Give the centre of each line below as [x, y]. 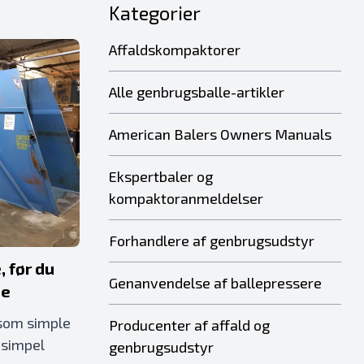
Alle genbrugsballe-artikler [197, 92]
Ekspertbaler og [161, 176]
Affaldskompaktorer [175, 50]
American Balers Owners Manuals [220, 134]
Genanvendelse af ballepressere [215, 283]
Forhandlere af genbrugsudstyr [212, 240]
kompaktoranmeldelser [186, 198]
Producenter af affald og [189, 325]
